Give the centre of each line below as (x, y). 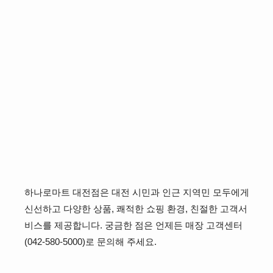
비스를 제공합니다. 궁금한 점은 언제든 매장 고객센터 (133, 225)
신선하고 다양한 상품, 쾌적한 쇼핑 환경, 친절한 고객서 (136, 209)
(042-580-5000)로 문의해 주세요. (90, 242)
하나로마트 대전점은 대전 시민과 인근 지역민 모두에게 (136, 193)
